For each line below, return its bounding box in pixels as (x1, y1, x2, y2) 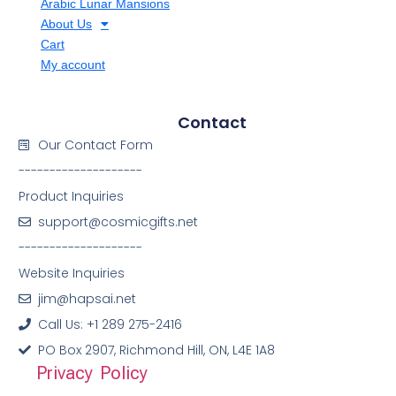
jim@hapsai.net (38, 289, 137, 308)
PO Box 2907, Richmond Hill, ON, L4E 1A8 (38, 340, 276, 359)
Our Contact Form (38, 135, 154, 154)
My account (40, 57, 105, 72)
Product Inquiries (18, 187, 124, 205)
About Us (40, 16, 92, 31)
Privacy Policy (35, 362, 148, 384)
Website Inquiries (18, 263, 125, 282)
